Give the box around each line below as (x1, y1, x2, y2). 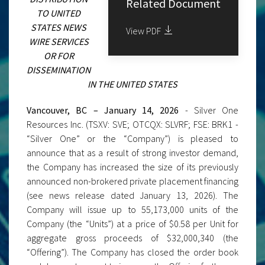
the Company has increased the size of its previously (27, 161, 238, 173)
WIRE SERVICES (28, 35, 89, 47)
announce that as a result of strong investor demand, (27, 147, 238, 159)
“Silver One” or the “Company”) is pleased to (27, 132, 238, 144)
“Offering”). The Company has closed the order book (27, 246, 238, 258)
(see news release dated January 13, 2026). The (27, 189, 238, 201)
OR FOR (43, 50, 74, 62)
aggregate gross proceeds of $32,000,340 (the (27, 232, 238, 244)
